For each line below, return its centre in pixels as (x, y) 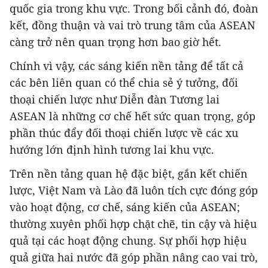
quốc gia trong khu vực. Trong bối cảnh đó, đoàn (134, 8)
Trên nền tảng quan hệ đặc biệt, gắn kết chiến (129, 173)
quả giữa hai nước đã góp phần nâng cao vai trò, (134, 257)
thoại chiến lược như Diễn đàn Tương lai (115, 99)
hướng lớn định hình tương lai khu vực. (112, 150)
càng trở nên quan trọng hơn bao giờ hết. (115, 42)
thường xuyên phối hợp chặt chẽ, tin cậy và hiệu (133, 224)
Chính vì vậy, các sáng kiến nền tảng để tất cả (127, 66)
